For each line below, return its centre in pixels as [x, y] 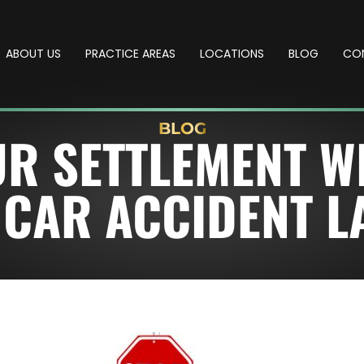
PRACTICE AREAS [130, 54]
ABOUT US [33, 54]
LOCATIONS [232, 54]
